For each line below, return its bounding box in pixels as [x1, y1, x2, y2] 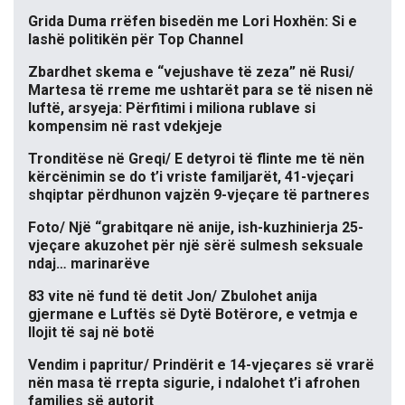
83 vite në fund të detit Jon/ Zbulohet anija [28, 287, 317, 306]
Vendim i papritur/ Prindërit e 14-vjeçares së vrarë [28, 356, 374, 374]
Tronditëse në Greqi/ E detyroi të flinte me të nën [28, 150, 364, 168]
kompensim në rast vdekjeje [28, 118, 222, 136]
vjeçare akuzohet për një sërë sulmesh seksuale [28, 237, 363, 255]
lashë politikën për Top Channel [28, 31, 243, 49]
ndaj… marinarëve [28, 255, 150, 273]
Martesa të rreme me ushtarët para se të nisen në [28, 81, 373, 99]
